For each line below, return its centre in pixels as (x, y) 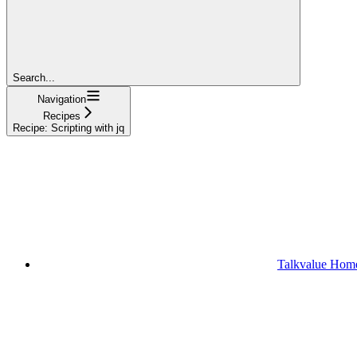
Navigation (61, 99)
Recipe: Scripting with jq (69, 127)
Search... (34, 77)
